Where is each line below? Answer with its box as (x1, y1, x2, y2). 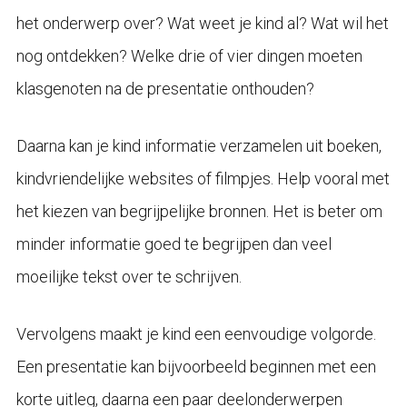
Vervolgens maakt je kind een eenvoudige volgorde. (15, 323, 376, 343)
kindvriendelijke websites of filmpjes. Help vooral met (15, 168, 390, 188)
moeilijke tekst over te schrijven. (15, 266, 242, 286)
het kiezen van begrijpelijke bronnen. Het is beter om (15, 201, 382, 221)
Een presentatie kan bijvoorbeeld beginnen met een (15, 356, 376, 376)
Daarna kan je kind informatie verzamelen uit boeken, (15, 135, 382, 155)
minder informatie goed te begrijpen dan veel (15, 233, 332, 253)
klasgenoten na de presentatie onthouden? (15, 78, 314, 98)
